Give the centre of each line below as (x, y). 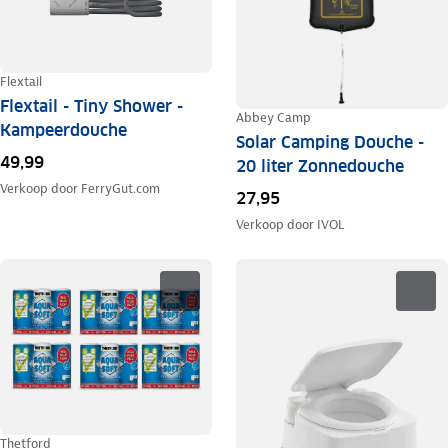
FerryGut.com (120, 188)
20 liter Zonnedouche (319, 166)
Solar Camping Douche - (329, 142)
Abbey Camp (273, 117)
